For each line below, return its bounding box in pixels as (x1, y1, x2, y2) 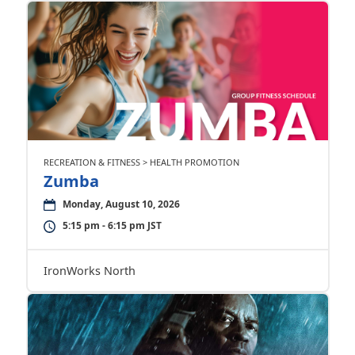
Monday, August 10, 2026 (62, 197, 180, 211)
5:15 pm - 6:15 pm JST (62, 219, 162, 232)
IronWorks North (43, 263, 136, 278)
